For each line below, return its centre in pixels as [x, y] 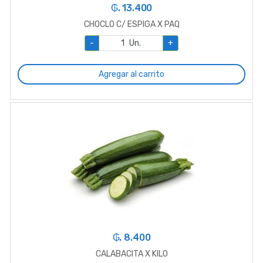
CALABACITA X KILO [131, 254]
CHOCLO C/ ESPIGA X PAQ [131, 24]
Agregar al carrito [131, 74]
